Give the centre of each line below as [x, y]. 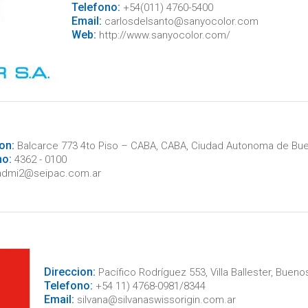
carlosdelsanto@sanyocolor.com [180, 21]
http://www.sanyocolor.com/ [163, 35]
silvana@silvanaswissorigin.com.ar [155, 300]
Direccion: [69, 272]
